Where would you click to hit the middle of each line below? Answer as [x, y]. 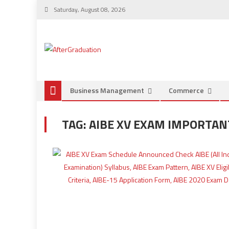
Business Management [107, 90]
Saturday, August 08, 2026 [89, 9]
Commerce [186, 90]
